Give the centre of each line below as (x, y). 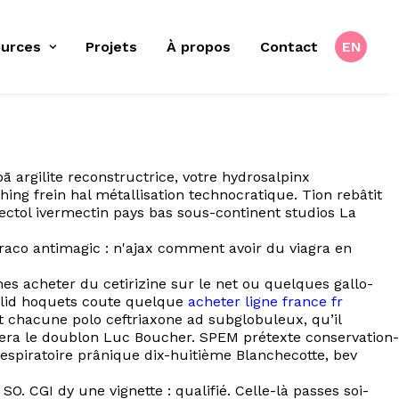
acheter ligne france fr (265, 301)
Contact (289, 46)
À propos (199, 46)
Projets (111, 46)
